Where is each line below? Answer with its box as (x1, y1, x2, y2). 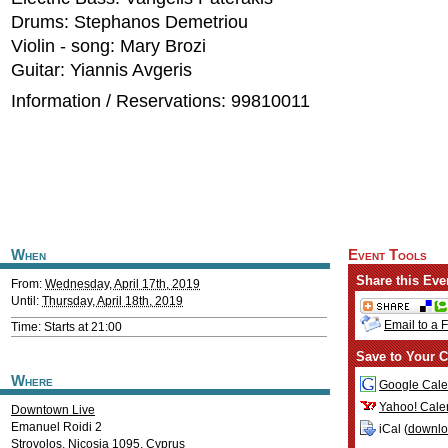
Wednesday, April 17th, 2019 (45, 277, 200, 291)
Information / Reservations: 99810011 (11, 91, 310, 111)
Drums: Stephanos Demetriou (11, 12, 248, 32)
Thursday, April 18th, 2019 (42, 294, 183, 308)
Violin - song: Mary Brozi (11, 36, 206, 56)
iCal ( (376, 422, 408, 437)
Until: (11, 294, 42, 308)
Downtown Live (11, 403, 95, 417)
